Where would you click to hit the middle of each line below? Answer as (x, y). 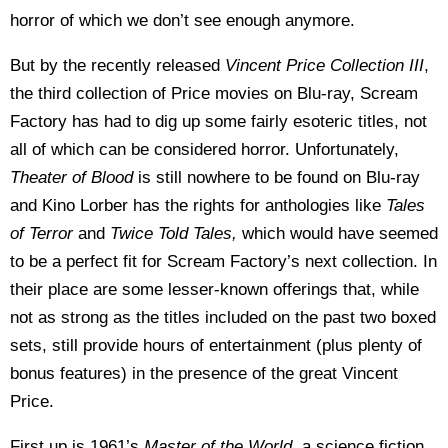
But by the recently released (117, 65)
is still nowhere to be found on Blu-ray (279, 177)
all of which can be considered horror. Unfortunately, (204, 149)
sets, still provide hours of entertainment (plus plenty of (216, 345)
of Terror (44, 233)
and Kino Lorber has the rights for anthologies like (198, 205)
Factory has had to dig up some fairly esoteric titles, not (218, 121)
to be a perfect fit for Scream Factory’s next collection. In (223, 261)
